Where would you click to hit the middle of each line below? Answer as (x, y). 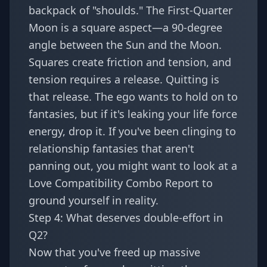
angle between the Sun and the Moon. (125, 45)
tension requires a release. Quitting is (124, 79)
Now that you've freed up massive (114, 252)
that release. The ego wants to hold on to (133, 97)
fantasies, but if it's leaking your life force (133, 114)
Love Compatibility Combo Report (114, 183)
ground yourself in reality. (94, 200)
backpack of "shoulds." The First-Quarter (131, 10)
